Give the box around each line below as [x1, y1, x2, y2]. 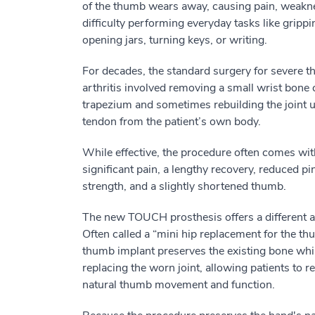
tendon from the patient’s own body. [82, 114, 261, 129]
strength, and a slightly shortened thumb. [82, 179, 286, 194]
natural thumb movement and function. [82, 277, 275, 292]
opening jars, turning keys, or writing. [82, 32, 267, 48]
